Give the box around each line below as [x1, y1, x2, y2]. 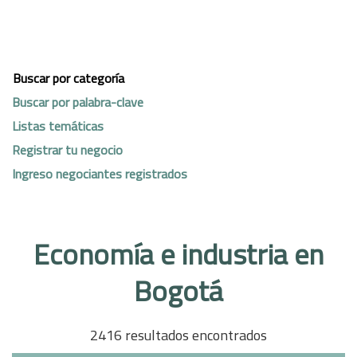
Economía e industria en [33, 232, 324, 276]
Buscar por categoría [13, 68, 124, 88]
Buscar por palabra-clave [12, 92, 143, 112]
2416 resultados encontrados [90, 324, 267, 346]
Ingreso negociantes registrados [12, 163, 187, 183]
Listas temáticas [12, 116, 104, 135]
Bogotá [134, 269, 223, 312]
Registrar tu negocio [12, 139, 123, 159]
